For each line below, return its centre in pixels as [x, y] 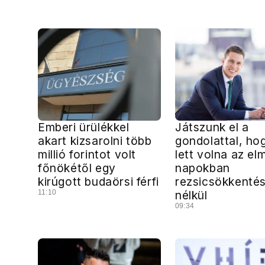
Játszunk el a [212, 127]
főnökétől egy [77, 168]
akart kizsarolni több [95, 141]
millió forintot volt [87, 154]
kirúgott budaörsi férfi [98, 182]
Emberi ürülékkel [84, 127]
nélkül [191, 195]
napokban [203, 168]
